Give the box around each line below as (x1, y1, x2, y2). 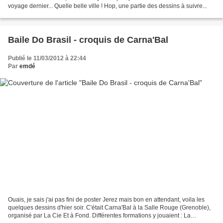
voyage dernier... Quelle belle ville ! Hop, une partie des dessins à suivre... (8, 2, 207, 10)
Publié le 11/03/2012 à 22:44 (8, 55, 86, 62)
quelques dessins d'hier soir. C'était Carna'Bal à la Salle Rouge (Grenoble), (8, 204, 211, 211)
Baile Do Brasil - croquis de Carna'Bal (8, 35, 168, 45)
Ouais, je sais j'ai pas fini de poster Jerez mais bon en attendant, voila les (8, 196, 205, 203)
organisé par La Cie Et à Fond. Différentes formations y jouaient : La (8, 212, 191, 219)
